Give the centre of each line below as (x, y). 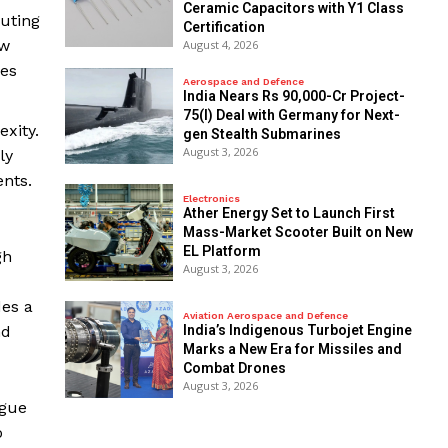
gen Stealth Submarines (261, 134)
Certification (223, 26)
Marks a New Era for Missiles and (292, 348)
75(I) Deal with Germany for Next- (291, 115)
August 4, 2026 (220, 44)
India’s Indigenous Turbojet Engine (297, 329)
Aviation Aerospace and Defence (265, 315)
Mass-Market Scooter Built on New (297, 231)
